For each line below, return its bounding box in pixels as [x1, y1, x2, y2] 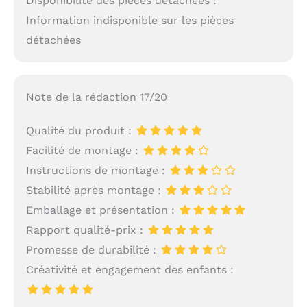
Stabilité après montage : [25, 183, 164, 197]
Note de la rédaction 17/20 [25, 90, 167, 103]
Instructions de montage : [25, 163, 169, 177]
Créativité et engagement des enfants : [25, 262, 234, 276]
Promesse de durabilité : [25, 243, 160, 256]
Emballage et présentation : [25, 203, 178, 217]
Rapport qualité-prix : [25, 223, 147, 236]
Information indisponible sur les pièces [25, 13, 234, 27]
